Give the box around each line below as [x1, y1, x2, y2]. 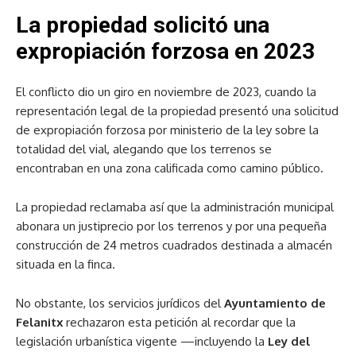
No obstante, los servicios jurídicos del [16, 295, 224, 311]
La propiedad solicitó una [16, 11, 269, 38]
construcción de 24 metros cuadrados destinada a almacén [16, 237, 332, 253]
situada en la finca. [16, 256, 115, 272]
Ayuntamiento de [224, 295, 326, 311]
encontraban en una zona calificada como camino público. [16, 160, 323, 176]
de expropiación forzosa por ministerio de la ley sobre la [16, 122, 319, 137]
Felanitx [16, 314, 63, 330]
